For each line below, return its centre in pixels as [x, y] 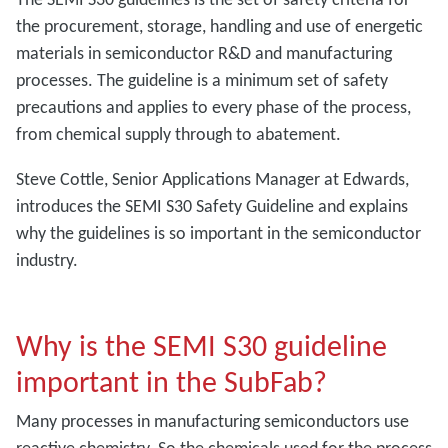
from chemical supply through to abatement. [178, 133]
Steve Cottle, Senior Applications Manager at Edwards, [212, 178]
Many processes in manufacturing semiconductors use [212, 420]
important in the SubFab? [171, 381]
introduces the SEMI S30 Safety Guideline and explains [212, 205]
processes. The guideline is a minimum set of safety [202, 79]
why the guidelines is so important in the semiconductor [218, 232]
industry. [47, 259]
